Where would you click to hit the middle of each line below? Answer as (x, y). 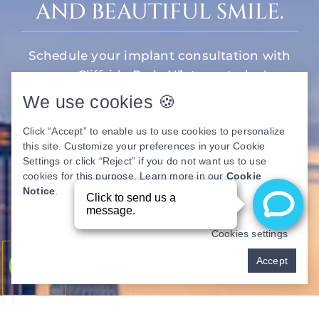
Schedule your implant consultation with (159, 55)
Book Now (159, 130)
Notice (39, 191)
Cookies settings (249, 234)
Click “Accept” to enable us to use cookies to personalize (154, 131)
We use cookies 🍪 (100, 102)
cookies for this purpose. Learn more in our (125, 176)
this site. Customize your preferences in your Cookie (144, 146)
